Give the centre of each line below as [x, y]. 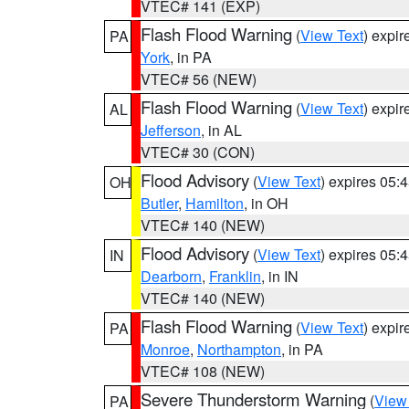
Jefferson [171, 130]
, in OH [266, 203]
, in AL [221, 130]
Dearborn [171, 276]
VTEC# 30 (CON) [198, 152]
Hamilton [215, 203]
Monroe [165, 349]
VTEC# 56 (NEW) [199, 79]
